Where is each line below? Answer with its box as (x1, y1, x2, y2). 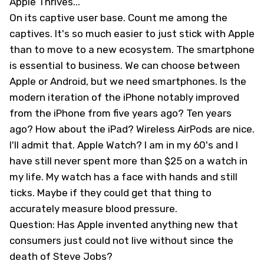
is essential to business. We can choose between (9, 60, 240, 71)
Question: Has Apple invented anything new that (9, 219, 238, 230)
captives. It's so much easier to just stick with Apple (9, 28, 255, 39)
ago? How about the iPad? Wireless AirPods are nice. (9, 123, 255, 135)
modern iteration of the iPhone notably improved (9, 91, 239, 103)
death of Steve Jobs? (9, 250, 115, 262)
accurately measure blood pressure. (9, 203, 177, 214)
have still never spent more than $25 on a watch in (9, 155, 247, 167)
